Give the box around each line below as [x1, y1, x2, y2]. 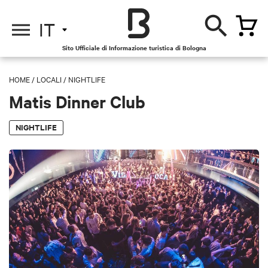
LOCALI [36, 74, 62, 84]
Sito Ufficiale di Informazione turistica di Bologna [62, 43, 206, 52]
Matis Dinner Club [9, 90, 145, 112]
